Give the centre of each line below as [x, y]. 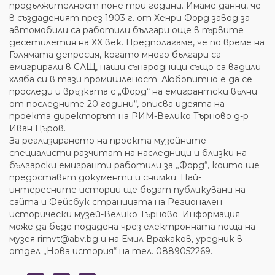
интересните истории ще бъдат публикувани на [127, 190]
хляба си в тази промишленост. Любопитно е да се [131, 79]
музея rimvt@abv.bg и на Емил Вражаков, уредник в [126, 239]
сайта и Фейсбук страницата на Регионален [116, 202]
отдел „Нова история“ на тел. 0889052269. [111, 251]
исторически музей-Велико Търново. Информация [125, 214]
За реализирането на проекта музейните [108, 141]
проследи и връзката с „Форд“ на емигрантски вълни [133, 91]
